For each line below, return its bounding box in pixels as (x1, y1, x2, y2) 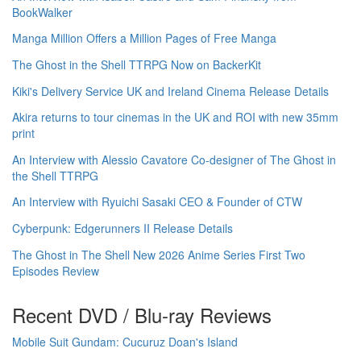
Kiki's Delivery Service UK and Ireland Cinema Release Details (12, 82, 329, 99)
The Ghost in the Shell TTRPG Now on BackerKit (12, 56, 261, 73)
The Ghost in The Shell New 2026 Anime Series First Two (12, 246, 305, 263)
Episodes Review (12, 262, 99, 279)
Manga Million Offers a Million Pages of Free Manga (12, 30, 276, 47)
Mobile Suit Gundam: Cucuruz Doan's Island (12, 334, 238, 351)
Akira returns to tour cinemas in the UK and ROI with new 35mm (12, 109, 338, 126)
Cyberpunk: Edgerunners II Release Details (12, 220, 233, 237)
